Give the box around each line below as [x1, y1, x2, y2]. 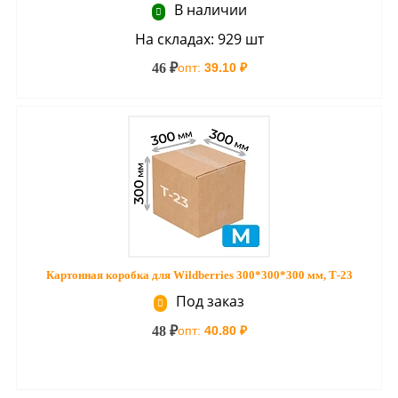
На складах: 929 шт [134, 29, 264, 49]
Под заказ [172, 291, 244, 311]
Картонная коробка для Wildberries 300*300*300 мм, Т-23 [45, 268, 353, 282]
